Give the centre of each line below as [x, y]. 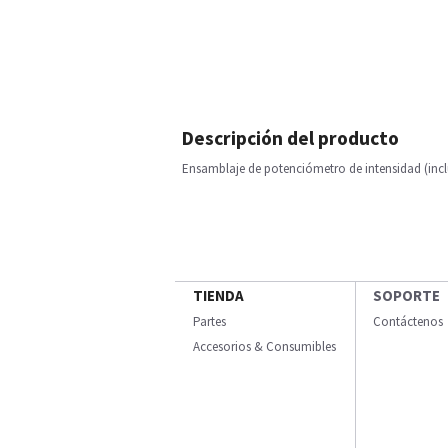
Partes [209, 321]
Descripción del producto [290, 138]
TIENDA [218, 295]
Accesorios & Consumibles [264, 346]
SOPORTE [406, 295]
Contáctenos [408, 321]
